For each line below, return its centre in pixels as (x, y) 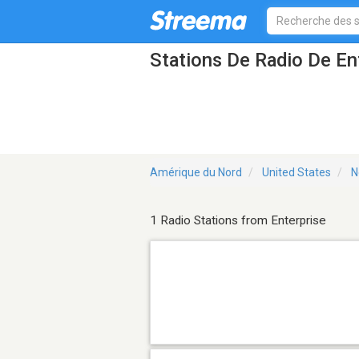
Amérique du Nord (196, 173)
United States (296, 173)
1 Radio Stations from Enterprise (238, 221)
